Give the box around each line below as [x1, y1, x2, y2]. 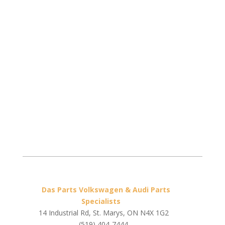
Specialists [81, 196, 121, 206]
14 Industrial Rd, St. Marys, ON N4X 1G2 [38, 208, 169, 217]
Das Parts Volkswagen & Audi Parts [42, 185, 171, 194]
